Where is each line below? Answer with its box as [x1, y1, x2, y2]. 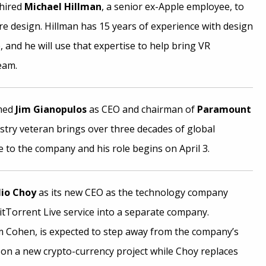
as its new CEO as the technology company [36, 186, 228, 199]
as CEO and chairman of [86, 103, 197, 116]
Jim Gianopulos [15, 103, 87, 116]
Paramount [197, 103, 251, 116]
